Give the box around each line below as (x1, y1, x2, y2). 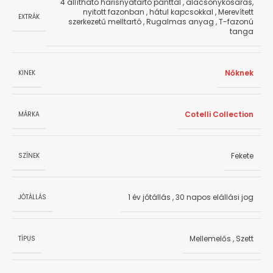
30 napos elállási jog (175, 192, 253, 203)
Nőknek (225, 68, 253, 79)
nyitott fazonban (83, 7, 144, 18)
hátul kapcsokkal (149, 7, 213, 18)
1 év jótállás (128, 192, 171, 203)
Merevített (218, 7, 253, 18)
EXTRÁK (18, 12, 40, 21)
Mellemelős (190, 233, 231, 244)
